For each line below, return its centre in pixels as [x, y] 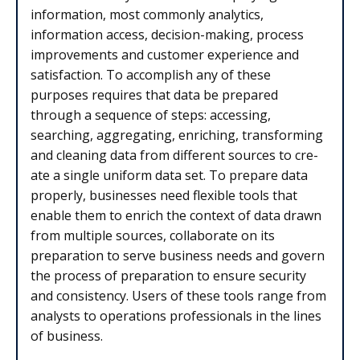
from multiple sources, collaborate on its [153, 236]
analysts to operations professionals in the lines [176, 316]
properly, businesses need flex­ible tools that [164, 196]
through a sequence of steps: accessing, [151, 115]
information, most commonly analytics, [147, 15]
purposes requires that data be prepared [154, 95]
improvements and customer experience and [165, 55]
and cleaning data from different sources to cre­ [174, 155]
